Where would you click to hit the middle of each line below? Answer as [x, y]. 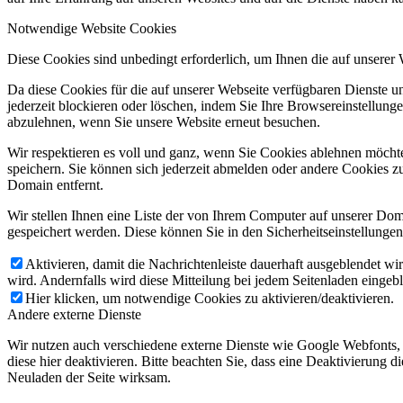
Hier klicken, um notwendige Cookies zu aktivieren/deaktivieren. [210, 298]
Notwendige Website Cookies [92, 28]
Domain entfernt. [55, 184]
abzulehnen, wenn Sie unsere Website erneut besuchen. [164, 121]
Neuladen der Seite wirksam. [89, 377]
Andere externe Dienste [74, 314]
